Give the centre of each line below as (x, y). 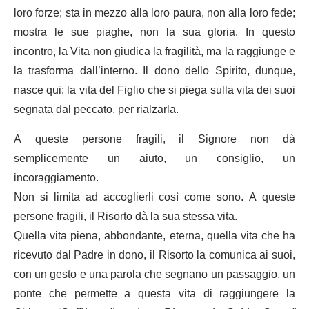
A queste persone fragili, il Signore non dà (154, 139)
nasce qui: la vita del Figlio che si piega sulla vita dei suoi (154, 90)
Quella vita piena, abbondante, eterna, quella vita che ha (154, 236)
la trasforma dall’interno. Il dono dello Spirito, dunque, (154, 71)
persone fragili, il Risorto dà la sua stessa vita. (126, 216)
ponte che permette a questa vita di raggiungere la (154, 293)
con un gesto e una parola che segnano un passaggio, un (154, 274)
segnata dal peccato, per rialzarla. (96, 109)
